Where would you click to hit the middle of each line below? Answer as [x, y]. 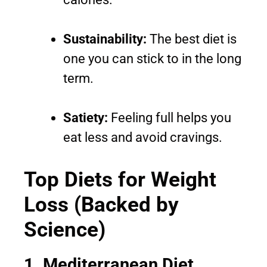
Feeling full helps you [170, 118]
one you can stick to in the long [152, 59]
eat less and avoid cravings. [143, 138]
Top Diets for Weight [120, 180]
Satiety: [86, 118]
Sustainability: [105, 39]
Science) [65, 230]
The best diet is [192, 39]
